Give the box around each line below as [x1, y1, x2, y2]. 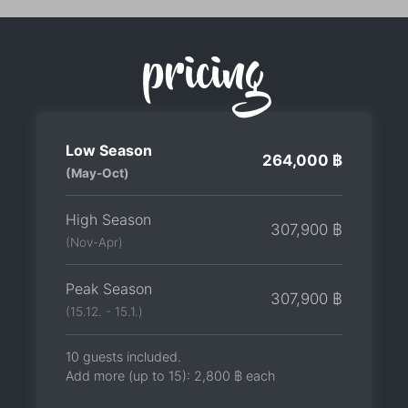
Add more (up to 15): [66, 368, 194, 384]
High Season [66, 209, 151, 229]
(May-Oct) [66, 165, 129, 180]
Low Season [66, 140, 152, 159]
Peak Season [66, 279, 152, 298]
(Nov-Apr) [66, 234, 123, 250]
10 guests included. [66, 349, 181, 365]
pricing [142, 53, 266, 100]
